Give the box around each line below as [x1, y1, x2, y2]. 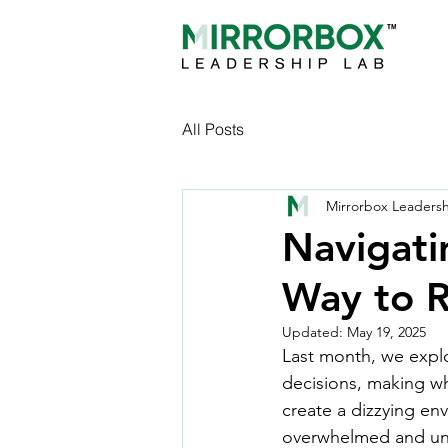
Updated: [282, 323, 347, 341]
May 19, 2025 [347, 323, 426, 341]
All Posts [182, 119, 244, 139]
